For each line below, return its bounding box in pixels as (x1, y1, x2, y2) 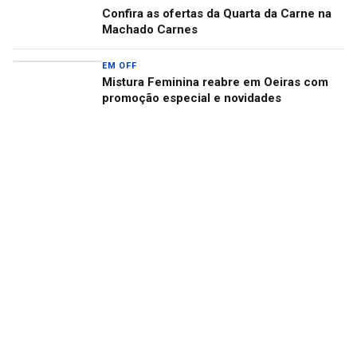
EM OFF (102, 60, 137, 71)
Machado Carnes (102, 22, 198, 37)
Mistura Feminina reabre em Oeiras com (102, 74, 328, 89)
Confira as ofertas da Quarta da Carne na (102, 6, 331, 21)
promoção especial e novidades (102, 90, 281, 105)
